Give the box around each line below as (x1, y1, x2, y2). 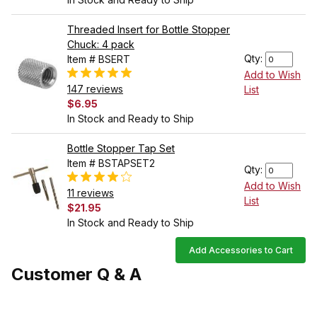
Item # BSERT (67, 52, 130, 65)
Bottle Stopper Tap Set (67, 142, 175, 154)
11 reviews (67, 186, 114, 199)
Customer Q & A (11, 264, 142, 285)
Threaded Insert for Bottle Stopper (67, 23, 230, 35)
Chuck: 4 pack (67, 38, 134, 50)
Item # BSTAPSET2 (67, 156, 155, 169)
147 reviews (67, 82, 123, 95)
